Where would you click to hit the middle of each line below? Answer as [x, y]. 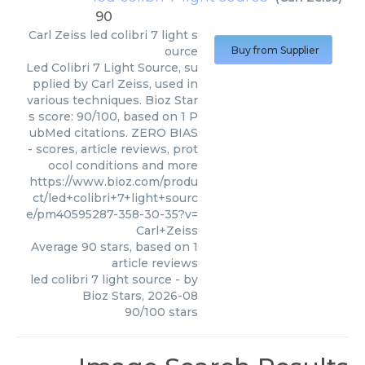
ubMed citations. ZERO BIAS [114, 133]
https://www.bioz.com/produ [114, 182]
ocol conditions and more [123, 165]
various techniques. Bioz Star [112, 100]
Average [56, 247]
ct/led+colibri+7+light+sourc [115, 198]
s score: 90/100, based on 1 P [113, 117]
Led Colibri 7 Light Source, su [112, 68]
